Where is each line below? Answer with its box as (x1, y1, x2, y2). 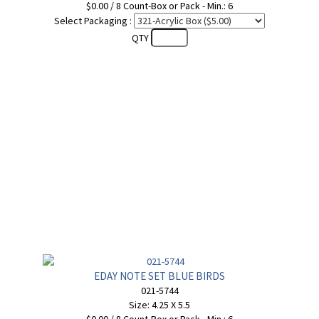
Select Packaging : (54, 14, 132, 27)
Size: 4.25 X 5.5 (129, 298, 190, 311)
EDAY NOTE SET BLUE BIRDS (94, 269, 225, 283)
